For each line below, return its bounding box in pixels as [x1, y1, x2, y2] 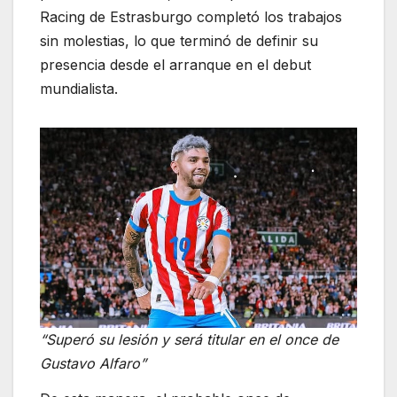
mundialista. [40, 79, 118, 97]
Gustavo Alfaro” [40, 354, 146, 372]
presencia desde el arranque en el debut [40, 55, 311, 74]
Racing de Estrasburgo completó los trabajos [40, 7, 342, 26]
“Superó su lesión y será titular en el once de [40, 330, 339, 348]
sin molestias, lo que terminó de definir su [40, 31, 318, 50]
